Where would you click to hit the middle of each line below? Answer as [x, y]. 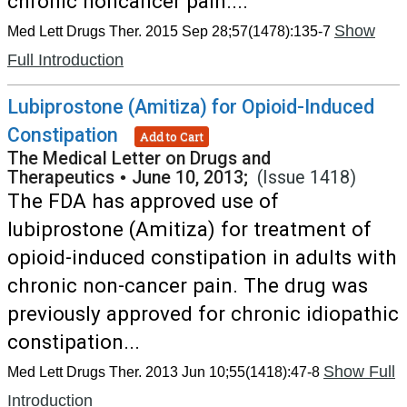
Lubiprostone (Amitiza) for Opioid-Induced [191, 107]
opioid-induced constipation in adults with [202, 257]
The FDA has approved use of [143, 201]
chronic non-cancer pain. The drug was [188, 285]
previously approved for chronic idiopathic [203, 313]
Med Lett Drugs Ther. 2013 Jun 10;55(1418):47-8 [164, 372]
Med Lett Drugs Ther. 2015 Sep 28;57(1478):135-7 [169, 31]
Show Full [359, 372]
